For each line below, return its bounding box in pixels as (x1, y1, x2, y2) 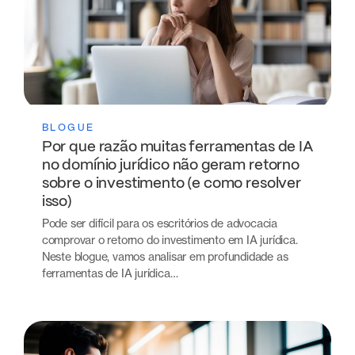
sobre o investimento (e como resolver (41, 177, 301, 192)
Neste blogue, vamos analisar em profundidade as (41, 250, 288, 264)
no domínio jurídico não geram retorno (41, 158, 300, 174)
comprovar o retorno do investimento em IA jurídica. (41, 233, 298, 247)
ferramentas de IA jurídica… (41, 266, 178, 281)
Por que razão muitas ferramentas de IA (41, 140, 313, 155)
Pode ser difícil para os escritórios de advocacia (41, 216, 277, 231)
